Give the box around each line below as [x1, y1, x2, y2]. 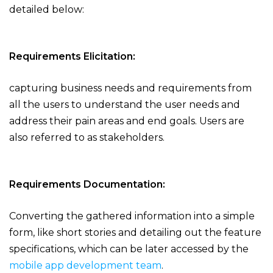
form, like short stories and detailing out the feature [9, 227, 261, 239]
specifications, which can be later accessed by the [9, 243, 249, 255]
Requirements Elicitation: [9, 51, 135, 63]
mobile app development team [9, 260, 161, 272]
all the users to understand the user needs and [9, 99, 240, 111]
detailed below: [9, 4, 84, 16]
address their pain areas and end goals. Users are [9, 115, 244, 127]
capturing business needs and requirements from [9, 82, 252, 94]
